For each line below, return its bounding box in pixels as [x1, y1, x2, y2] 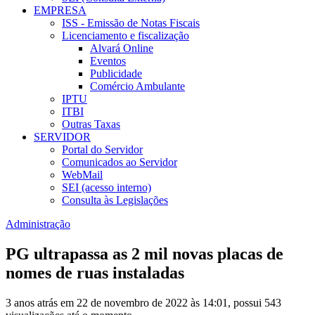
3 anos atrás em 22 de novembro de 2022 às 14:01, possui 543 [6, 296, 281, 309]
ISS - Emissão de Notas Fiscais [62, 17, 200, 30]
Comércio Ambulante [90, 80, 185, 93]
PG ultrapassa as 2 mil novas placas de [6, 245, 283, 264]
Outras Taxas [62, 118, 120, 131]
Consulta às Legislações [62, 194, 168, 207]
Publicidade [90, 67, 142, 80]
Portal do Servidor [62, 143, 143, 156]
